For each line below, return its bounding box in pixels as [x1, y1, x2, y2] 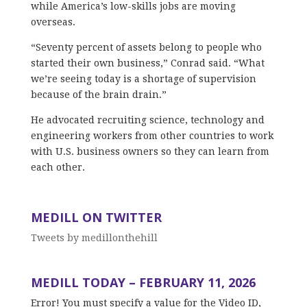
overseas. [30, 16, 75, 27]
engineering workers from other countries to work [30, 130, 273, 141]
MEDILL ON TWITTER [30, 208, 162, 225]
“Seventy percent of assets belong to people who [30, 41, 262, 53]
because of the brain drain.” [30, 88, 167, 100]
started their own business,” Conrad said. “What [30, 57, 265, 69]
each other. [30, 161, 85, 173]
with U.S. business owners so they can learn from [30, 145, 269, 157]
